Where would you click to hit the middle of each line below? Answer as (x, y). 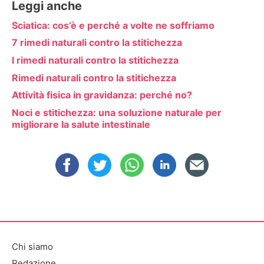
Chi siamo (32, 247)
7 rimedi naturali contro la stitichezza (97, 43)
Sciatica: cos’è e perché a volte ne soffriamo (113, 25)
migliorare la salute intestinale (81, 124)
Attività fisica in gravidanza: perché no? (102, 95)
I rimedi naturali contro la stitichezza (95, 60)
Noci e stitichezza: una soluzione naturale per (117, 112)
